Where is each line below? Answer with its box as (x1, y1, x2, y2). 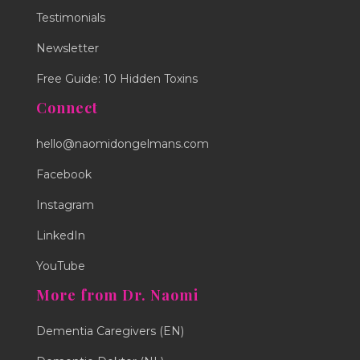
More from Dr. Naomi (36, 284, 198, 305)
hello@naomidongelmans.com (36, 136, 209, 151)
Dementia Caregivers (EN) (36, 323, 184, 338)
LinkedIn (36, 227, 85, 243)
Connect (36, 97, 98, 117)
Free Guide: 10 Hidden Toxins (36, 71, 198, 86)
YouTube (36, 258, 85, 273)
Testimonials (36, 10, 105, 25)
